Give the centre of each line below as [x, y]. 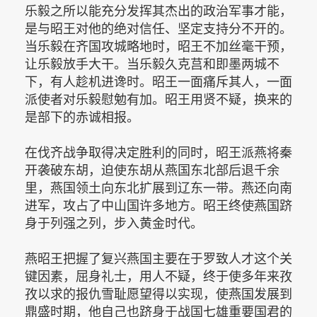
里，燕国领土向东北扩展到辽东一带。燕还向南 [158, 188]
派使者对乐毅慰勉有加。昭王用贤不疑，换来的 [158, 99]
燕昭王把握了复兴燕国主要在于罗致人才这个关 [158, 259]
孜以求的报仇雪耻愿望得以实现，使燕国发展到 [158, 294]
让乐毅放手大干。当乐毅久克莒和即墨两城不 [152, 64]
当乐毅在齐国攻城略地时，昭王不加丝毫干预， [158, 46]
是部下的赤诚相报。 [82, 117]
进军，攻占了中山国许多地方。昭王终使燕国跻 [158, 206]
